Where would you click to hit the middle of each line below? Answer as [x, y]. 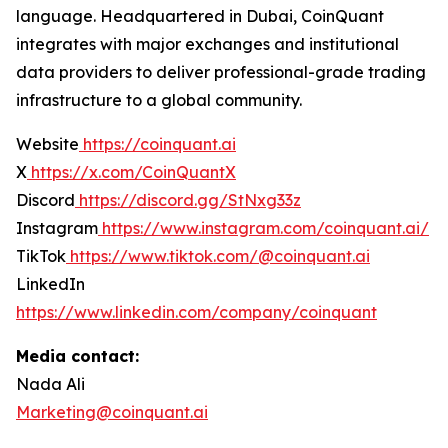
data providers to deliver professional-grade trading [221, 72]
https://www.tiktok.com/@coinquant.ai [218, 256]
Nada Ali [50, 384]
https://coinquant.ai [157, 144]
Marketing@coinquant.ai [112, 412]
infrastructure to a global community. [159, 100]
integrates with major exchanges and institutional [207, 44]
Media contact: [77, 356]
